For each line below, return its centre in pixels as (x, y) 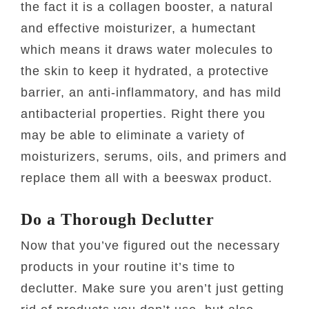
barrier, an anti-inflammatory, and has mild (151, 92)
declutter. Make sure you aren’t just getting (153, 288)
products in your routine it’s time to (128, 267)
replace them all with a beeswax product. (147, 178)
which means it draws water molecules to (147, 49)
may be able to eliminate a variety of (133, 135)
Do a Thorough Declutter (118, 219)
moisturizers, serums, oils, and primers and (154, 156)
